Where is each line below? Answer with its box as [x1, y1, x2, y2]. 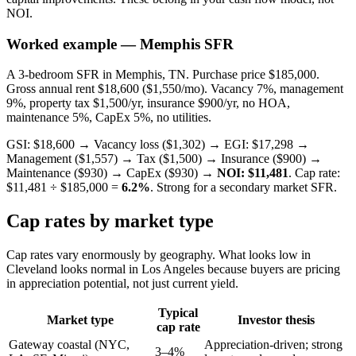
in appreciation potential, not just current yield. [6, 277, 238, 291]
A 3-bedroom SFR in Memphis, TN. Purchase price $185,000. [6, 68, 319, 82]
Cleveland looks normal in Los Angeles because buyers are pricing [6, 262, 340, 277]
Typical [158, 306, 198, 320]
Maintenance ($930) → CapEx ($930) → [6, 166, 217, 180]
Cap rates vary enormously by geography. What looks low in [6, 248, 311, 262]
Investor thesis [237, 313, 315, 327]
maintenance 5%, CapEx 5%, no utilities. [6, 110, 211, 125]
